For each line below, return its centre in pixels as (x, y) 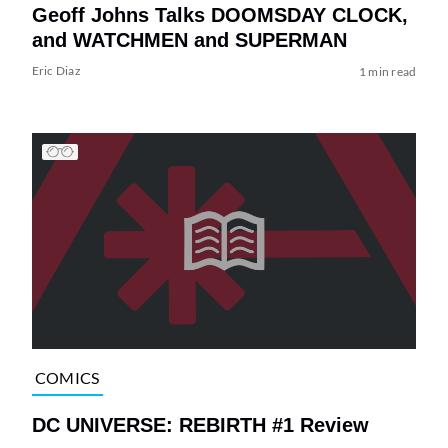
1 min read (387, 71)
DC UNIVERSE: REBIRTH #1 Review (200, 424)
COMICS (67, 378)
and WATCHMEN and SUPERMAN (189, 39)
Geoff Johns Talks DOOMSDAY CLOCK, (219, 14)
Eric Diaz (56, 70)
